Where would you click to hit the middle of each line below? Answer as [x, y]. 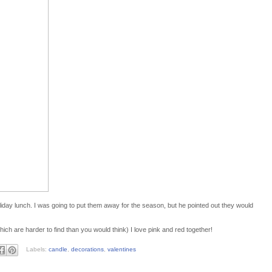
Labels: [37, 250]
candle [58, 250]
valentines [121, 250]
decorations [87, 250]
